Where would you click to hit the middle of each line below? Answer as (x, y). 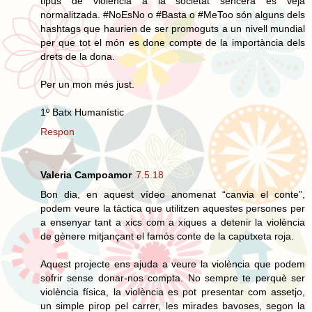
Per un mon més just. (87, 84)
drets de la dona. (78, 56)
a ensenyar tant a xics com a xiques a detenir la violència (173, 222)
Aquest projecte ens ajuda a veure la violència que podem (173, 264)
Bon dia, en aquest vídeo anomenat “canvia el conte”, (173, 194)
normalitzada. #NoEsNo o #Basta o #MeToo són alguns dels (173, 14)
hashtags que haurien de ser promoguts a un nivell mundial (173, 28)
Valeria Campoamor (86, 174)
